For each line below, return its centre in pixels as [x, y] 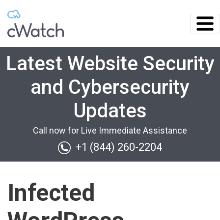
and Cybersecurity [110, 87]
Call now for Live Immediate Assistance [110, 130]
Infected [51, 193]
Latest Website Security [110, 64]
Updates [110, 111]
